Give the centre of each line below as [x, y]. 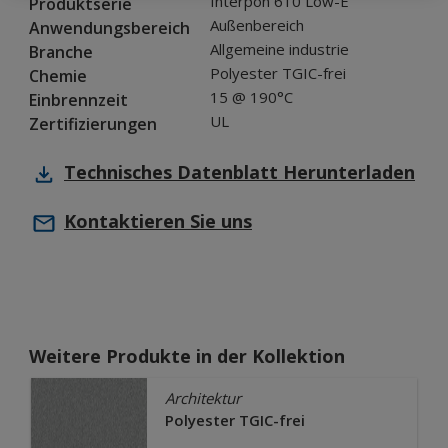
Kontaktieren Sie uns [158, 221]
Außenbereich [257, 25]
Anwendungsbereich [109, 28]
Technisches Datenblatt [171, 172]
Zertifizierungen [93, 124]
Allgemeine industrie [279, 49]
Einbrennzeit [78, 100]
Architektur [202, 398]
